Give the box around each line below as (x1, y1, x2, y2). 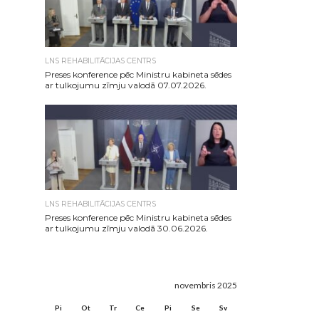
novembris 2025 (174, 280, 237, 291)
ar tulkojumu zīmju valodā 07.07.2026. (45, 80, 206, 90)
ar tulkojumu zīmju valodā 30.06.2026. (45, 223, 208, 234)
